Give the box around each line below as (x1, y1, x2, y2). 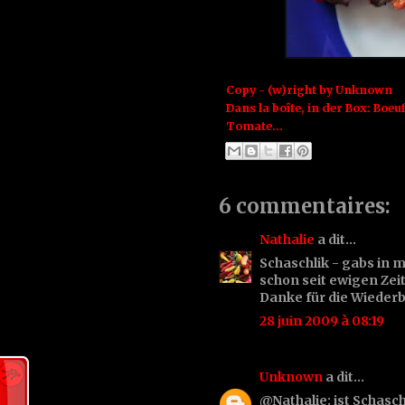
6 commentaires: (219, 193, 391, 219)
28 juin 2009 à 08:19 (259, 312, 384, 329)
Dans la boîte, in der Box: (226, 101, 373, 116)
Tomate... (226, 119, 283, 134)
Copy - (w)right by (226, 83, 335, 98)
